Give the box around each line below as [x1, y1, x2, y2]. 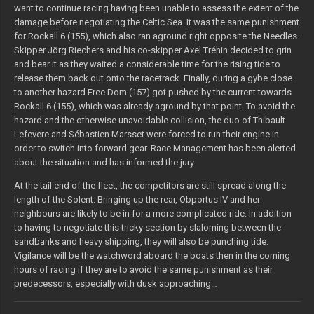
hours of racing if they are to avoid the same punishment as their [13, 264, 273, 275]
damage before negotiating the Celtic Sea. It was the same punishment [13, 17, 299, 28]
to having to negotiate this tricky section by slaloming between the [13, 222, 281, 233]
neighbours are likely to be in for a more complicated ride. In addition [13, 208, 292, 219]
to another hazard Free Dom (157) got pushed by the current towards [13, 87, 292, 98]
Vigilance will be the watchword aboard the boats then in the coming [13, 250, 290, 261]
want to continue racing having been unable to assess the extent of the [13, 3, 299, 14]
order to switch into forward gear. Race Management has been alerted [13, 143, 296, 154]
